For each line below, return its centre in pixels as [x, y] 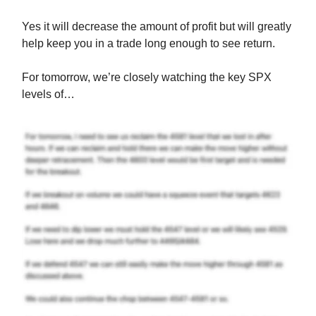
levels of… [48, 95]
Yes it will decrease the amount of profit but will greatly [157, 27]
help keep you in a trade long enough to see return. [148, 44]
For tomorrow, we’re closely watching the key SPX [147, 78]
